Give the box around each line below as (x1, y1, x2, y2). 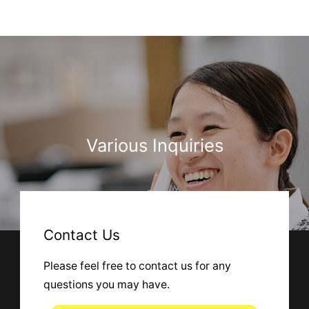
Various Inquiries (86, 134, 223, 156)
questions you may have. (43, 277, 170, 291)
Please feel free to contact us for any (43, 259, 231, 272)
